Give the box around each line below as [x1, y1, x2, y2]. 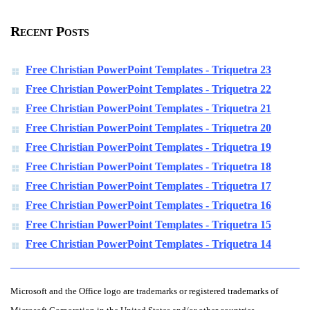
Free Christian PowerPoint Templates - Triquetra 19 [26, 141, 271, 154]
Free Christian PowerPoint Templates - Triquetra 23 [26, 64, 271, 76]
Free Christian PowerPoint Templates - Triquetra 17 [26, 180, 271, 192]
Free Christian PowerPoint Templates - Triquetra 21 [26, 102, 271, 115]
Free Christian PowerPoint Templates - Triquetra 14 [26, 238, 271, 250]
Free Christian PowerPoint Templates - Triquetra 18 [26, 161, 271, 173]
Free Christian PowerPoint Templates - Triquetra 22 [26, 83, 271, 95]
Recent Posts [10, 24, 89, 39]
